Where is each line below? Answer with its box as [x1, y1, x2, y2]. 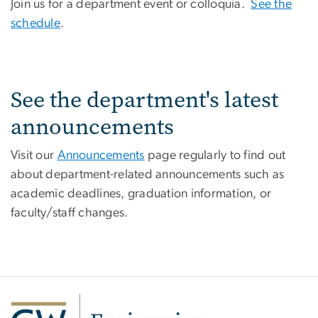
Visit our [11, 148, 57, 162]
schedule [11, 16, 60, 30]
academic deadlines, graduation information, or [11, 187, 272, 200]
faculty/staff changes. [11, 206, 128, 219]
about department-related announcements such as [11, 168, 285, 181]
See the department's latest [11, 84, 278, 115]
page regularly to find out [144, 148, 286, 162]
